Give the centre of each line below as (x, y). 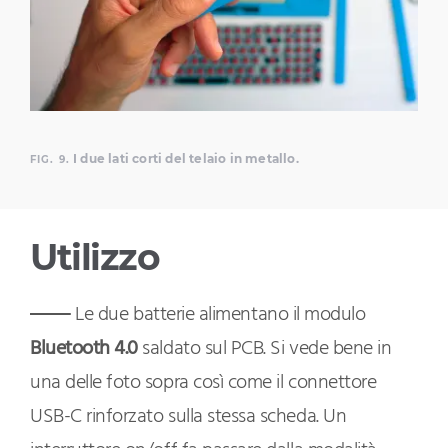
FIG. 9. (50, 160)
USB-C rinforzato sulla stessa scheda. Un (188, 417)
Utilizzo (94, 257)
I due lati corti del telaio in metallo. (184, 159)
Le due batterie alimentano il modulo (218, 315)
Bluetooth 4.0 (84, 349)
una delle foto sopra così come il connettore (203, 383)
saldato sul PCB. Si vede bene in (264, 349)
